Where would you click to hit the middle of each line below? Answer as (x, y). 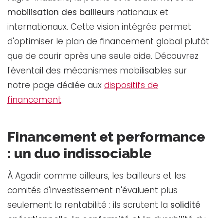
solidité (185, 205)
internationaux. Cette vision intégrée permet (99, 27)
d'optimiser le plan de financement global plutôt (108, 41)
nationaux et (141, 12)
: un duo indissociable (80, 153)
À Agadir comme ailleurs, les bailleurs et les (97, 175)
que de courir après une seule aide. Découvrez (103, 56)
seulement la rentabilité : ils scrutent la (89, 205)
